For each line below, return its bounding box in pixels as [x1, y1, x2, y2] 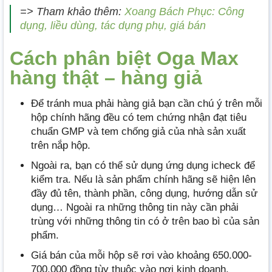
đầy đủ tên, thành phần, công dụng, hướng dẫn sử [31, 187, 257, 199]
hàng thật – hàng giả [10, 66, 202, 89]
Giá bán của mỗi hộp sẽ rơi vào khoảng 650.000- [31, 250, 252, 262]
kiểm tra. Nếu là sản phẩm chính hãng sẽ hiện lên [31, 173, 256, 185]
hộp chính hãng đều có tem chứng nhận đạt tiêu [31, 111, 246, 123]
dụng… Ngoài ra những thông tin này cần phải [31, 201, 239, 213]
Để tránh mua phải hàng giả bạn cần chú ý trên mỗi [31, 97, 262, 109]
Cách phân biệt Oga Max [10, 47, 239, 69]
